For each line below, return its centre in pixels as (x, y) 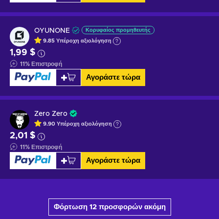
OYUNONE (52, 31)
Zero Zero (51, 114)
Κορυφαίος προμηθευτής (118, 30)
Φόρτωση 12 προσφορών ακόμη (109, 207)
